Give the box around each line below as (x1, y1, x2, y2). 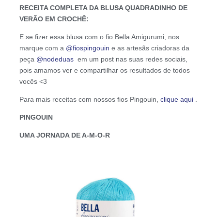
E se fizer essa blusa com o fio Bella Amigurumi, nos (19, 33, 179, 41)
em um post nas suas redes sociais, (74, 55, 187, 63)
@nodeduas (36, 55, 74, 63)
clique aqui (160, 95, 193, 104)
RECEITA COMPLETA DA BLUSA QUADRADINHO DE (19, 4, 187, 12)
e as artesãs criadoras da (109, 44, 189, 52)
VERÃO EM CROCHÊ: (19, 15, 89, 23)
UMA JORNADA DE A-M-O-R (19, 131, 110, 139)
